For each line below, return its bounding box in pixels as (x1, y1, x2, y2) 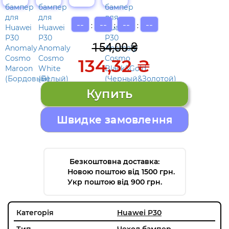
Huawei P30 (117, 208, 162, 217)
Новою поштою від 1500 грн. (67, 167, 175, 176)
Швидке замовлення (56, 113, 173, 126)
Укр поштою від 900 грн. (67, 177, 162, 187)
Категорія (16, 208, 54, 217)
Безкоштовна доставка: (70, 156, 159, 166)
